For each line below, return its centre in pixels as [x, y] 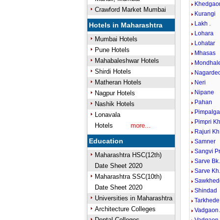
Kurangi [205, 14]
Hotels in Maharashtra [126, 25]
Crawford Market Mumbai [130, 10]
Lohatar [205, 43]
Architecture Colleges [125, 209]
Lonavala [107, 115]
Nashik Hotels [114, 104]
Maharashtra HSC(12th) [128, 155]
